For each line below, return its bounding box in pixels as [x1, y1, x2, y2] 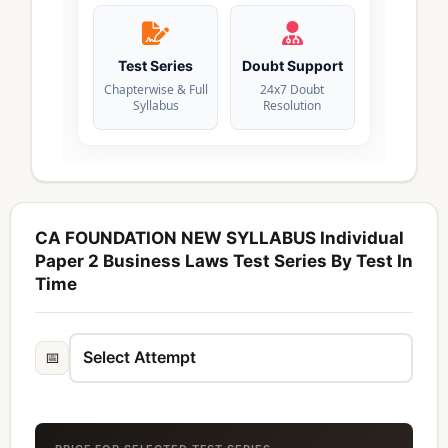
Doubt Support [241, 56, 343, 74]
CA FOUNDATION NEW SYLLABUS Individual [35, 227, 404, 248]
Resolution [263, 96, 322, 114]
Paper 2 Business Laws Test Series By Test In [35, 250, 413, 271]
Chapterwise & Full [103, 80, 208, 98]
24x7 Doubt [260, 80, 325, 98]
